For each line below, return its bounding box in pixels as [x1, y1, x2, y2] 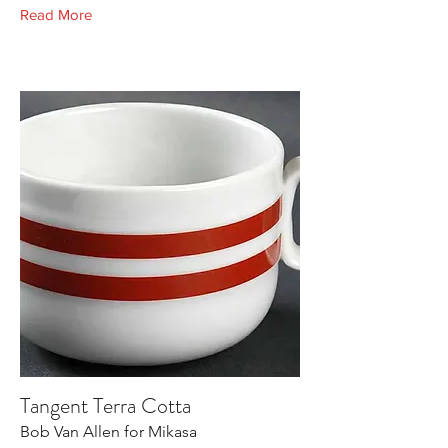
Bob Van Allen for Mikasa [20, 422, 197, 441]
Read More [20, 6, 92, 23]
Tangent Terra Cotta [20, 390, 191, 421]
